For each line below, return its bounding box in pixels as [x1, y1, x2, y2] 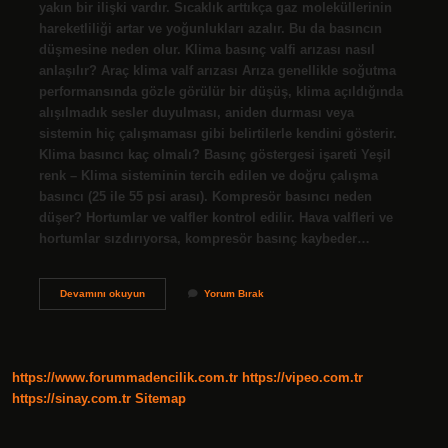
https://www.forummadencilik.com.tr [12, 370, 238, 386]
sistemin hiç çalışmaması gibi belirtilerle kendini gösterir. [38, 125, 397, 141]
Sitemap [135, 391, 186, 407]
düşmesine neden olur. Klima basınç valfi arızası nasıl [38, 41, 375, 57]
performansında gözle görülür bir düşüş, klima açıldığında [38, 83, 403, 99]
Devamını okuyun [59, 287, 145, 299]
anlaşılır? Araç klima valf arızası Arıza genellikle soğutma [38, 62, 396, 78]
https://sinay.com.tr [12, 391, 131, 407]
